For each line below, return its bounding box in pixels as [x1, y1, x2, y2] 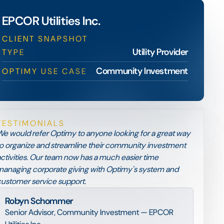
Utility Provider [132, 46, 188, 58]
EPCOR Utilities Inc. [1, 13, 100, 28]
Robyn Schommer [4, 195, 73, 207]
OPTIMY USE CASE [1, 65, 87, 76]
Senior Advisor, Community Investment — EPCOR [4, 207, 173, 217]
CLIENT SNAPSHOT [1, 33, 88, 44]
